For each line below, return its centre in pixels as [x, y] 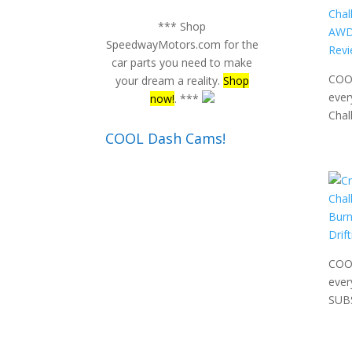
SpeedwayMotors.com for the [182, 44]
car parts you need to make [182, 62]
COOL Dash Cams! [166, 138]
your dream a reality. [169, 81]
